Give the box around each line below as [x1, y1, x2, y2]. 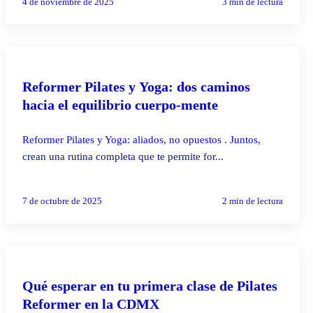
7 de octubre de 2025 [22, 195, 102, 206]
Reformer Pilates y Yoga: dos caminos [22, 78, 250, 94]
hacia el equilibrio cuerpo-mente [22, 96, 218, 112]
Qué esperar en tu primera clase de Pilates [22, 277, 277, 293]
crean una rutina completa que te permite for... [22, 150, 224, 162]
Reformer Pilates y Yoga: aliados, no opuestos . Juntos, [22, 133, 261, 145]
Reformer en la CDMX [22, 296, 159, 312]
